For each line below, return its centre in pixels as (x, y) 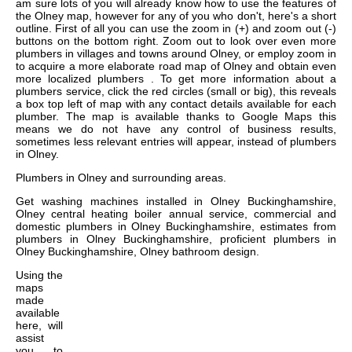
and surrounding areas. (167, 178)
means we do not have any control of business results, (176, 129)
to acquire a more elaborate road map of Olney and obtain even (176, 66)
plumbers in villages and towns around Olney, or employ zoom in (176, 54)
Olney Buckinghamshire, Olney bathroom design (136, 252)
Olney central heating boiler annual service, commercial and (176, 214)
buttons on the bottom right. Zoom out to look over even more (176, 41)
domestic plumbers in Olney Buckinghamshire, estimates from (176, 227)
